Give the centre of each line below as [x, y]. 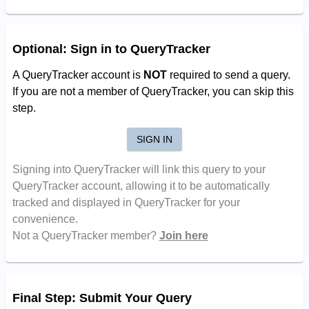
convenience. [45, 219]
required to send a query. [228, 75]
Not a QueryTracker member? [86, 236]
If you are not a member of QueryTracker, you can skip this [153, 92]
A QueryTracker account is [78, 75]
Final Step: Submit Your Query [102, 298]
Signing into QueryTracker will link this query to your [139, 170]
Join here [183, 236]
